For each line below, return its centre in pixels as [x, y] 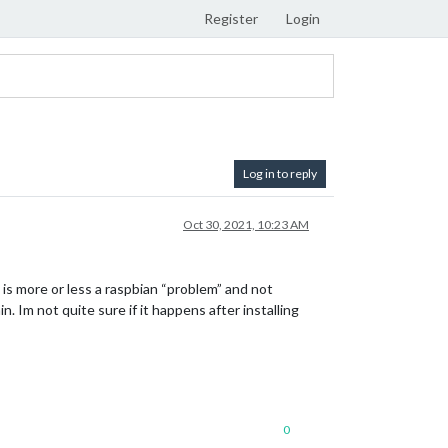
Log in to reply [280, 173]
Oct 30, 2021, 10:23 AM [246, 224]
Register [231, 18]
